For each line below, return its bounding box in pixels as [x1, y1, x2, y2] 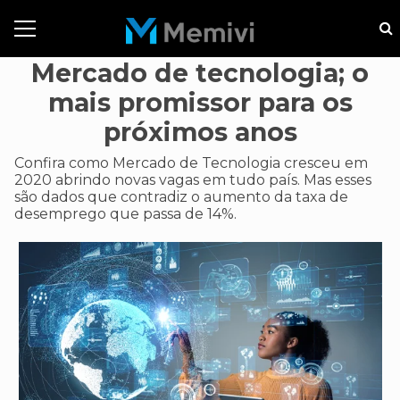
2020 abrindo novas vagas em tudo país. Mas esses [14, 171, 371, 188]
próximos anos [103, 117, 297, 147]
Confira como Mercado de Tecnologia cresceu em [14, 154, 368, 171]
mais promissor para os [47, 87, 353, 118]
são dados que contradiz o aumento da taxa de [14, 188, 348, 205]
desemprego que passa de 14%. [14, 205, 237, 222]
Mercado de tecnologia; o [31, 58, 369, 88]
